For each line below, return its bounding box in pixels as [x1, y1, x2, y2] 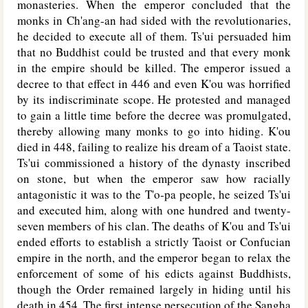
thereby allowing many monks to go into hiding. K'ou [17, 123, 291, 139]
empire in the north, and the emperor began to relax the [17, 250, 291, 265]
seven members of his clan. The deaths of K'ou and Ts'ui [17, 218, 291, 234]
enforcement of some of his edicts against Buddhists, [17, 265, 291, 281]
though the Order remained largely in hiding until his [17, 281, 291, 297]
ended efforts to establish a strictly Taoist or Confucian [17, 234, 291, 250]
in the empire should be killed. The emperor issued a [17, 60, 291, 76]
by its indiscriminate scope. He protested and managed [17, 91, 291, 107]
